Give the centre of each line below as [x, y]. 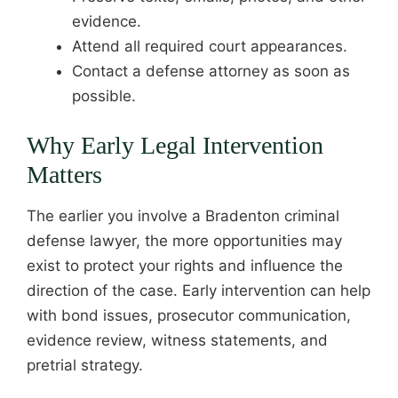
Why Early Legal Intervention [175, 145]
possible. [104, 96]
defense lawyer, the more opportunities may [184, 241]
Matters [64, 175]
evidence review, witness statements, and [177, 340]
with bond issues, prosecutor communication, [189, 315]
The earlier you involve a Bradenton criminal [183, 216]
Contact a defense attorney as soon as [211, 71]
